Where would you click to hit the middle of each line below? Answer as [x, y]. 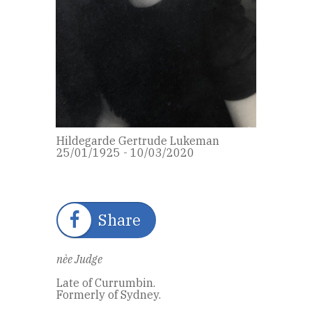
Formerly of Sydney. [109, 294]
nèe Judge [79, 259]
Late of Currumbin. [106, 282]
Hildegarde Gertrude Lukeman [138, 140]
